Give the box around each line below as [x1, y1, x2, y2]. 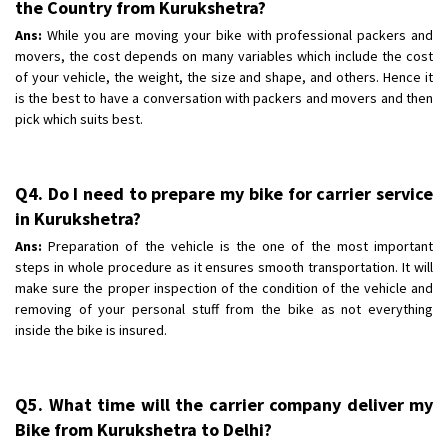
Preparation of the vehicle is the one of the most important [42, 236, 433, 255]
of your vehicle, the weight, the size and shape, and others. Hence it [15, 67, 433, 86]
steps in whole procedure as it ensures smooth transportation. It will [15, 257, 433, 276]
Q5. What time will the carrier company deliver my [15, 392, 433, 416]
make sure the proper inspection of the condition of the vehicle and [15, 278, 433, 297]
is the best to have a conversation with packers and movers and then [15, 88, 433, 107]
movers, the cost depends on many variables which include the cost [15, 46, 433, 65]
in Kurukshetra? [15, 206, 141, 230]
